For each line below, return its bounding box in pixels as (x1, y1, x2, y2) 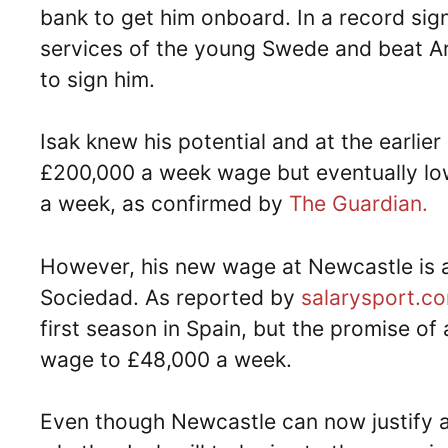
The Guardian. (289, 191, 434, 217)
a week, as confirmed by (40, 191, 289, 217)
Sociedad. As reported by (40, 284, 301, 310)
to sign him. (40, 66, 167, 92)
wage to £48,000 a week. (40, 346, 304, 372)
